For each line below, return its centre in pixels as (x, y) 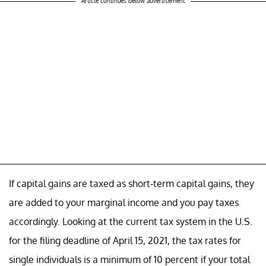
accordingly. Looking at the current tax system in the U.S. (131, 221)
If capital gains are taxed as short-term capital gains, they (132, 183)
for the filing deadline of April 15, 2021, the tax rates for (125, 240)
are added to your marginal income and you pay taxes (124, 202)
